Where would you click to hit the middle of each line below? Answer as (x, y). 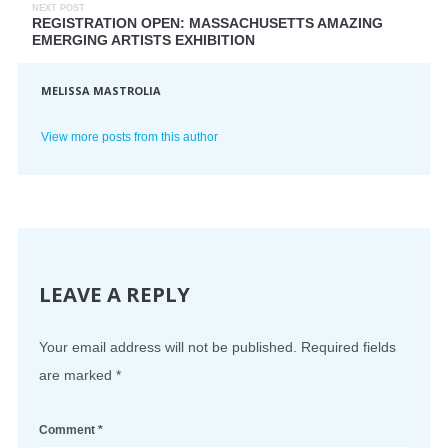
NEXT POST (58, 7)
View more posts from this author (130, 137)
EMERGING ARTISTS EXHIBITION (143, 39)
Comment (68, 430)
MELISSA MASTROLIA (101, 91)
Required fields (348, 347)
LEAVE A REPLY (114, 294)
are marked (77, 375)
